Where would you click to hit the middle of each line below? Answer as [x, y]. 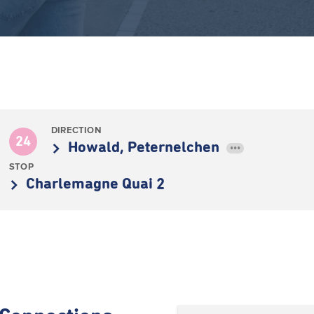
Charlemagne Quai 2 [95, 184]
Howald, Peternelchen [145, 148]
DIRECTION [76, 130]
